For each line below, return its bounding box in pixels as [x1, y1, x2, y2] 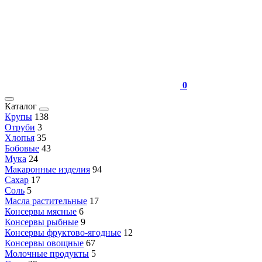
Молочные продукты [5, 249, 89, 258]
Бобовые [5, 143, 39, 153]
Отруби [5, 122, 35, 132]
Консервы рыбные [5, 217, 78, 227]
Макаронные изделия [5, 164, 90, 174]
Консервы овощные [5, 238, 84, 248]
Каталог [5, 101, 39, 111]
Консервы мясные [5, 206, 77, 216]
